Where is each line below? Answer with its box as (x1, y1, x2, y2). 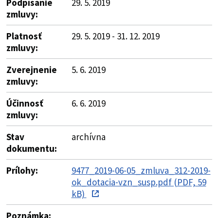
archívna (71, 130, 106, 143)
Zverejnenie (6, 63, 57, 75)
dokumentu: (6, 142, 57, 154)
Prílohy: (6, 164, 38, 176)
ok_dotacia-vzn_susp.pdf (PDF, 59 (71, 176, 206, 188)
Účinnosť (6, 97, 43, 109)
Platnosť (6, 30, 42, 42)
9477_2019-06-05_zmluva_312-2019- (71, 164, 211, 176)
